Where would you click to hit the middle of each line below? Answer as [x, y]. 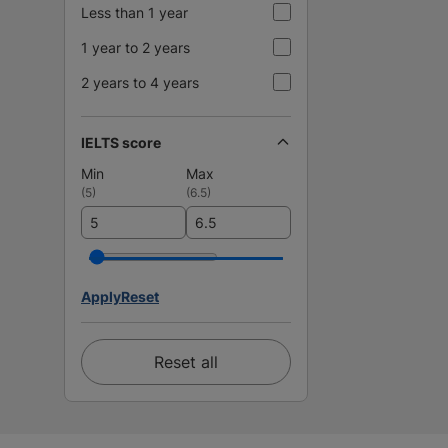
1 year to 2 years [135, 47]
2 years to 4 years [140, 82]
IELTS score [121, 142]
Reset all [186, 361]
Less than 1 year [134, 12]
